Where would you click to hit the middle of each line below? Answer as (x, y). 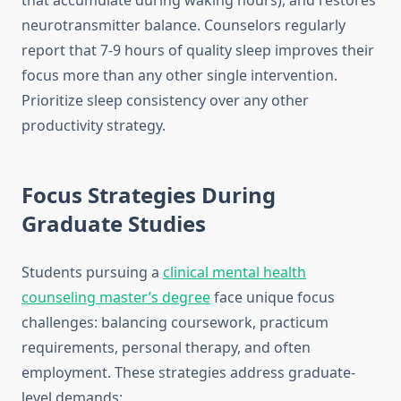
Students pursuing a (92, 273)
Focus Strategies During (149, 195)
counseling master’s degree (116, 298)
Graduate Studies (114, 224)
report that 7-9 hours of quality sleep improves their (198, 51)
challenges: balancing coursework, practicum (175, 323)
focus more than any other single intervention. (179, 76)
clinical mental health (235, 273)
